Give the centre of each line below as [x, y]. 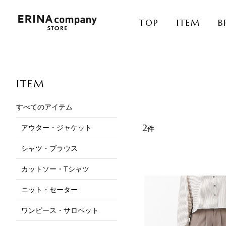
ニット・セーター [49, 189]
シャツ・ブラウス [49, 148]
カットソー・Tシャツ [55, 169]
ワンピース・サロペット [60, 210]
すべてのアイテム [44, 107]
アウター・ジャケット [56, 127]
